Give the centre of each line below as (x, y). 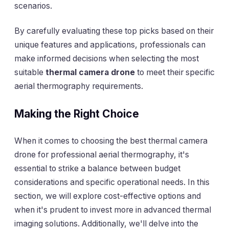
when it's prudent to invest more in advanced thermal (113, 210)
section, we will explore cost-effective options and (108, 196)
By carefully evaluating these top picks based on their (114, 31)
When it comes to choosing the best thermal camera (111, 141)
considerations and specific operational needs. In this (112, 182)
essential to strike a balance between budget (97, 169)
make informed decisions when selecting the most (107, 59)
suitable (30, 73)
